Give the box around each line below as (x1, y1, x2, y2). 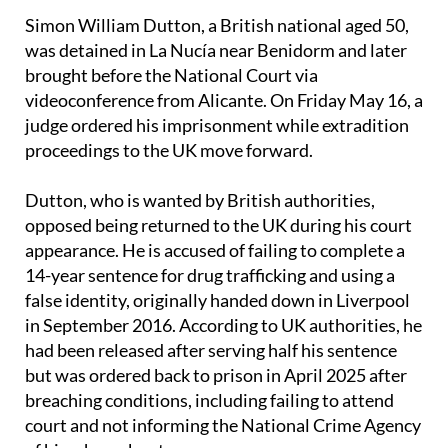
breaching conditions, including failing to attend (25, 389, 394, 411)
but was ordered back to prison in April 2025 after (25, 364, 407, 386)
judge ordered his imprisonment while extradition (25, 114, 409, 136)
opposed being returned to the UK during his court (25, 214, 412, 236)
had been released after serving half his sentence (25, 339, 397, 361)
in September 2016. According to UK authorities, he (25, 314, 422, 336)
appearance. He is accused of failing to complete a (25, 239, 405, 261)
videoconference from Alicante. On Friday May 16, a (25, 89, 423, 111)
